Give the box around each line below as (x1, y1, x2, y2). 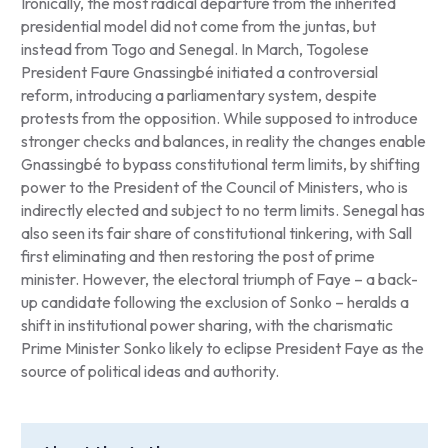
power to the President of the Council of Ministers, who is (20, 176, 408, 197)
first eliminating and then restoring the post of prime (20, 245, 375, 266)
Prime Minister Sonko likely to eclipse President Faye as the (20, 337, 424, 358)
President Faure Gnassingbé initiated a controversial (20, 61, 378, 82)
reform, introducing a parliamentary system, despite (20, 84, 377, 105)
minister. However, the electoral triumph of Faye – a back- (20, 268, 418, 289)
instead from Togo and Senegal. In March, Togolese (20, 38, 369, 59)
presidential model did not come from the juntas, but (20, 15, 376, 36)
